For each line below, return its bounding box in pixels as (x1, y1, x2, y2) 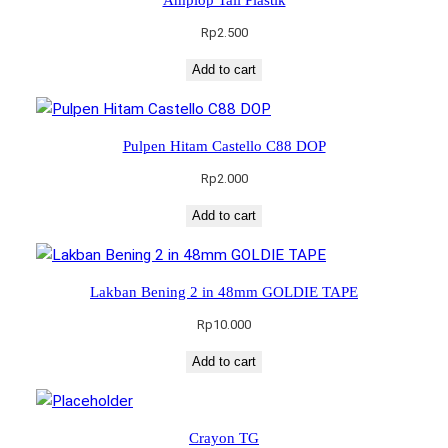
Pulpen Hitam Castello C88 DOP (122, 136, 326, 154)
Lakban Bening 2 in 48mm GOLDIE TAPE (90, 282, 358, 300)
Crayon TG (189, 428, 259, 446)
